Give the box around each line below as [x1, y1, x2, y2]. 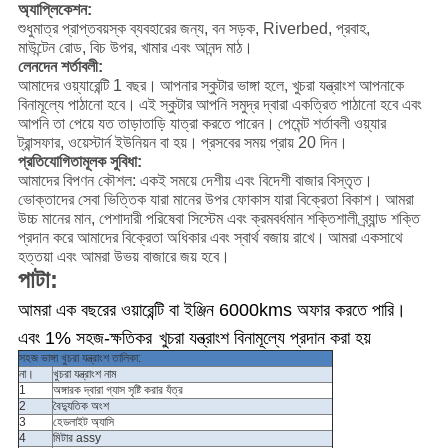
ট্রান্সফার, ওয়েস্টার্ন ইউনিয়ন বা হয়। [17, 134, 198, 152]
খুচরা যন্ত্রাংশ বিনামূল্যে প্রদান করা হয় [158, 328, 371, 349]
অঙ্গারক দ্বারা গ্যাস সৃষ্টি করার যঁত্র [52, 383, 183, 398]
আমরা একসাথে [327, 229, 403, 247]
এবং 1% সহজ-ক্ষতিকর [17, 328, 152, 349]
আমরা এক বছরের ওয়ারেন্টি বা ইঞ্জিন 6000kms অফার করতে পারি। [17, 300, 406, 321]
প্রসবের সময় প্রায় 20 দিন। [200, 134, 348, 152]
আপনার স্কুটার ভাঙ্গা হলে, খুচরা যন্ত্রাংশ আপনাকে [159, 77, 404, 95]
